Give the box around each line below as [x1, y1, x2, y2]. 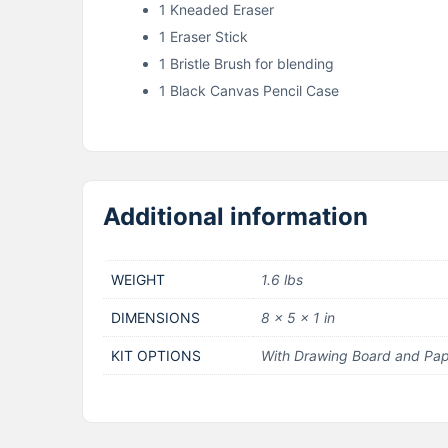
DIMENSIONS [111, 308, 200, 326]
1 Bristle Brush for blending [159, 54, 334, 72]
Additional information [103, 201, 368, 231]
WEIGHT [111, 270, 165, 288]
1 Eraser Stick [159, 27, 248, 45]
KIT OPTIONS [111, 346, 201, 364]
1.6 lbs [261, 270, 303, 288]
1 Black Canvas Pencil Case [159, 81, 339, 99]
